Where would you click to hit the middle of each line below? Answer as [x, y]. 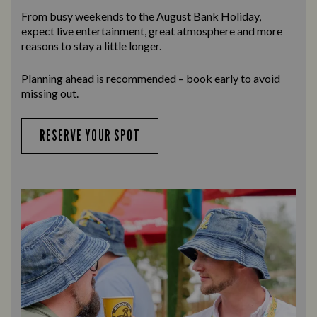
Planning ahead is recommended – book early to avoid [151, 78]
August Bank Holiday [208, 16]
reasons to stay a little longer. [91, 45]
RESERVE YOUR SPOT [90, 135]
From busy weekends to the [89, 16]
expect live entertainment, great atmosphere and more [152, 30]
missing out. [50, 93]
